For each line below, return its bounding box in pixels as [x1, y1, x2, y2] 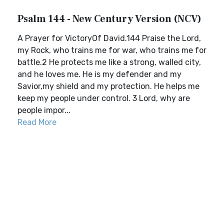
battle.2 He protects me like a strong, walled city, [17, 57, 201, 67]
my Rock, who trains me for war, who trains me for [17, 45, 206, 55]
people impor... [17, 105, 70, 115]
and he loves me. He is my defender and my [17, 69, 181, 79]
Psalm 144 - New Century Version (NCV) [17, 12, 201, 25]
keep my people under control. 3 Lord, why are [17, 93, 190, 103]
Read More [17, 117, 56, 127]
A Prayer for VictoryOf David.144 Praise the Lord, [17, 33, 201, 43]
